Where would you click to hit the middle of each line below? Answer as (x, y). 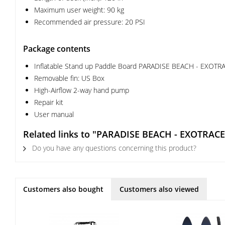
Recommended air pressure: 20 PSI (90, 22)
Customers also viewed (159, 189)
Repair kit (49, 102)
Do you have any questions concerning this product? (113, 148)
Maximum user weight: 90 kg (79, 10)
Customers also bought (63, 189)
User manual (54, 114)
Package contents (57, 49)
